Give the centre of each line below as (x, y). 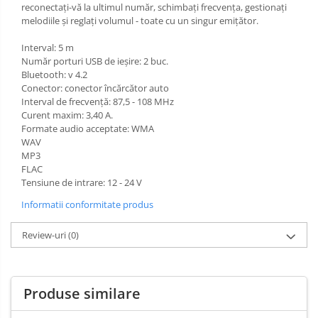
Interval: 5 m (48, 48)
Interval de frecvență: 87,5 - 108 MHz (98, 102)
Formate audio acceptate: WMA (88, 128)
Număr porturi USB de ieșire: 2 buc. (95, 61)
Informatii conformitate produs (87, 204)
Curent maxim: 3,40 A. (67, 115)
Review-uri (45, 235)
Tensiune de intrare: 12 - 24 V (82, 182)
